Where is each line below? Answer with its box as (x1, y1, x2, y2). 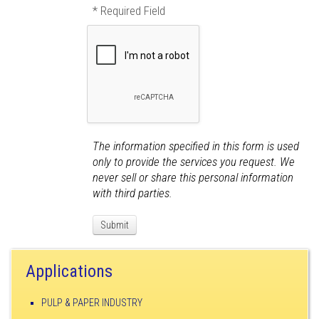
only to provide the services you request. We (93, 154, 295, 169)
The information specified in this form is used (93, 138, 299, 153)
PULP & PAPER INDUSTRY (41, 296, 142, 308)
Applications (26, 261, 113, 281)
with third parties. (93, 185, 172, 200)
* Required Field (93, 3, 165, 18)
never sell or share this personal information (93, 169, 293, 184)
